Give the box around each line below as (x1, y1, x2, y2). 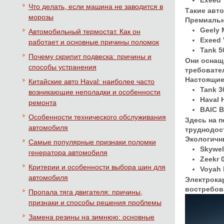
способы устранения (28, 63, 96, 71)
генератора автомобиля (28, 148, 107, 156)
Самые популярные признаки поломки (28, 138, 156, 146)
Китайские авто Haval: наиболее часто (28, 77, 154, 85)
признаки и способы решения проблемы (28, 198, 161, 206)
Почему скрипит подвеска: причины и (28, 52, 151, 60)
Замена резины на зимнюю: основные (28, 213, 154, 221)
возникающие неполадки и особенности (28, 88, 160, 96)
